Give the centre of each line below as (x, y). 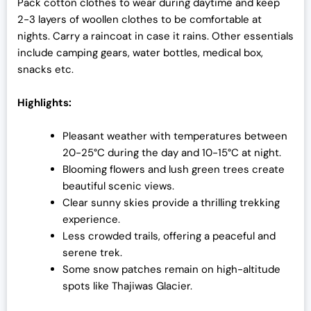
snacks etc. (45, 70)
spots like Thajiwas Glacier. (127, 286)
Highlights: (44, 103)
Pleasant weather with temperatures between (175, 136)
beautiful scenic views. (118, 186)
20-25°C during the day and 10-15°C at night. (172, 153)
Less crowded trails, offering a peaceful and (169, 236)
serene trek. (92, 253)
